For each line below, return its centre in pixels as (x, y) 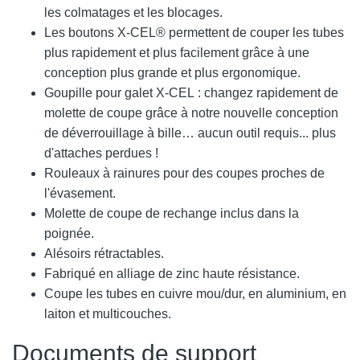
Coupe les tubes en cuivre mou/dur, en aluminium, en (195, 293)
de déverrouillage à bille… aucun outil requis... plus (190, 133)
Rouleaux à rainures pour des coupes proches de (184, 173)
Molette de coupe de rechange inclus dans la (172, 213)
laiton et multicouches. (108, 313)
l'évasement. (80, 193)
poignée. (69, 233)
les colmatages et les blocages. (133, 12)
